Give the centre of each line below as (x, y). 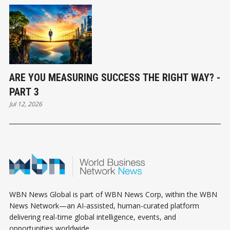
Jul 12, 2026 (26, 104)
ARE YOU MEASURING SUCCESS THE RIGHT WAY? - (115, 78)
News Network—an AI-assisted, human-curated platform (104, 206)
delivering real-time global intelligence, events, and (93, 217)
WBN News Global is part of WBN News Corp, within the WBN (113, 195)
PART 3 (24, 92)
